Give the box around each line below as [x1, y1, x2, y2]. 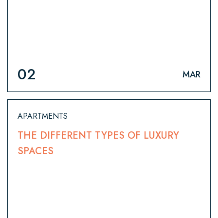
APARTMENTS [18, 110, 68, 122]
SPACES [18, 144, 54, 159]
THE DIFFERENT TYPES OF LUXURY [18, 128, 127, 143]
